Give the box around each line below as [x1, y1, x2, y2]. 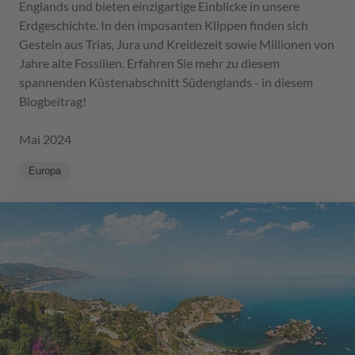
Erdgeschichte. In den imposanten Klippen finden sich [19, 17, 308, 33]
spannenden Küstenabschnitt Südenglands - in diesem [19, 74, 313, 90]
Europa [29, 165, 61, 177]
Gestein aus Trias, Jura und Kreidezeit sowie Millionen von [19, 36, 334, 52]
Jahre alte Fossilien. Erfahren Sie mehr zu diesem [19, 55, 280, 71]
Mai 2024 [19, 132, 71, 147]
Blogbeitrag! [19, 94, 86, 109]
